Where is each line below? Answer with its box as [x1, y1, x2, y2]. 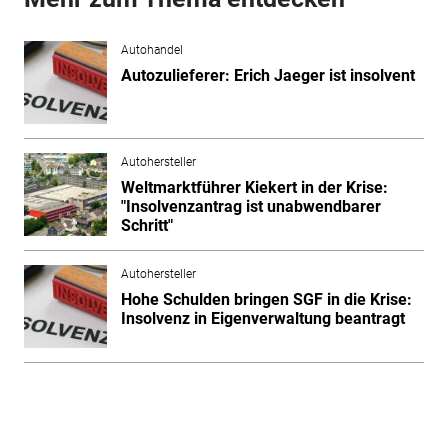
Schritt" [120, 215, 173, 235]
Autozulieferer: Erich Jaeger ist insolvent [120, 65, 415, 85]
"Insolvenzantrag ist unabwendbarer [120, 196, 381, 216]
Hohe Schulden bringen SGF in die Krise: [120, 289, 412, 309]
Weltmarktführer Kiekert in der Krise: [120, 177, 388, 197]
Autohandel [120, 42, 183, 57]
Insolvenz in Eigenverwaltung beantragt [120, 308, 405, 328]
